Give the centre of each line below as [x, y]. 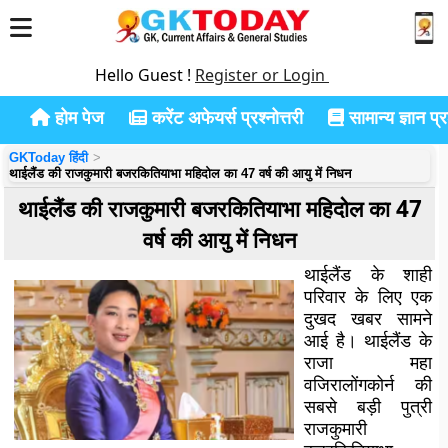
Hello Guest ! [145, 75]
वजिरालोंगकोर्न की [368, 384]
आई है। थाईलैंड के [368, 340]
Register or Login [262, 75]
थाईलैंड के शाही [368, 274]
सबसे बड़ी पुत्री [368, 406]
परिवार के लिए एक [368, 296]
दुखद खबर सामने [368, 318]
